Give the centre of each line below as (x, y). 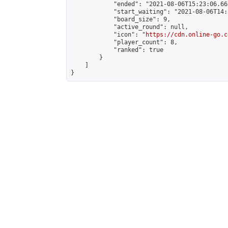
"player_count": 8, (124, 42)
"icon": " (108, 35)
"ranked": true (117, 50)
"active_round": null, (130, 27)
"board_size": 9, (121, 19)
